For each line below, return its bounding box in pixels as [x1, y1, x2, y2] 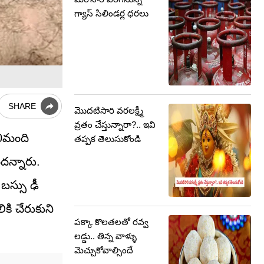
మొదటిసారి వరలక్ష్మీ [74, 105, 143, 115]
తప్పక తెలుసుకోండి [74, 134, 141, 144]
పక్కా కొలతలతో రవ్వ [74, 217, 148, 227]
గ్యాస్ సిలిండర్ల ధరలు [74, 8, 148, 18]
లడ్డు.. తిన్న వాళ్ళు [74, 231, 137, 241]
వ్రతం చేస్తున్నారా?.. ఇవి [74, 120, 156, 130]
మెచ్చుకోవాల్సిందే [74, 245, 133, 255]
